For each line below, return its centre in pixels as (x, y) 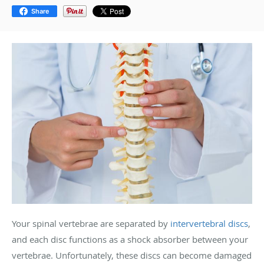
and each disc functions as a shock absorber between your (130, 239)
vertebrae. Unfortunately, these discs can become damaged (132, 255)
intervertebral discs (209, 223)
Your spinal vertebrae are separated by (91, 223)
